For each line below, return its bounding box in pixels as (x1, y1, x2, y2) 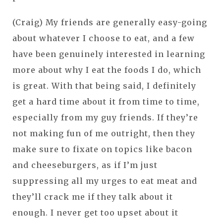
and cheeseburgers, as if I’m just (12, 160, 158, 170)
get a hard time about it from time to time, (12, 96, 200, 107)
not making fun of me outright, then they (12, 128, 195, 138)
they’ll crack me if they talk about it (12, 191, 173, 202)
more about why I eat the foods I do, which (12, 64, 201, 75)
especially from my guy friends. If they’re (12, 112, 198, 122)
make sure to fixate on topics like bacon (12, 144, 192, 154)
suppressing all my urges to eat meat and (12, 175, 197, 186)
